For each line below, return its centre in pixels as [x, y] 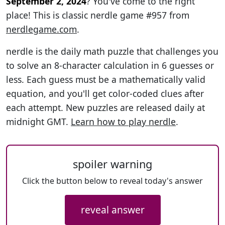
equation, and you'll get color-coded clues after [105, 93]
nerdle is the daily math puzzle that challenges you [112, 51]
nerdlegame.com [41, 29]
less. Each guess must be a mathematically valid [106, 79]
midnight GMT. [38, 122]
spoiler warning [113, 164]
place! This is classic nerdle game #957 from [98, 15]
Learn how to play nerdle [123, 122]
